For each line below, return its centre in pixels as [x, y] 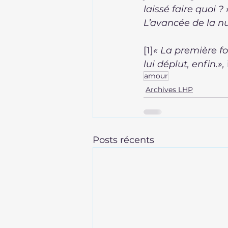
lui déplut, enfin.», [184, 64]
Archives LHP [169, 90]
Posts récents [123, 140]
